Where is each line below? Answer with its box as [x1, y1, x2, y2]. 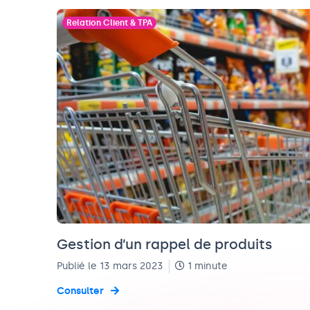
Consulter [57, 285, 104, 297]
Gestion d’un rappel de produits [57, 236, 273, 253]
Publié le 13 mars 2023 [57, 260, 163, 272]
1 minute [185, 260, 228, 272]
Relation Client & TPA [66, 18, 152, 28]
